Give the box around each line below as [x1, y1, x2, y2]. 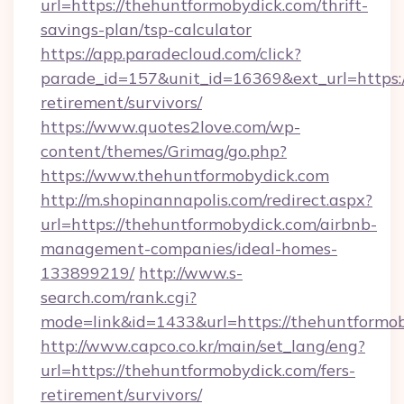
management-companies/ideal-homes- [41, 238, 337, 259]
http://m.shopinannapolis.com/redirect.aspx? [41, 189, 372, 210]
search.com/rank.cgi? [41, 287, 197, 308]
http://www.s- [139, 262, 243, 283]
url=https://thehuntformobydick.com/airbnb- [41, 214, 377, 234]
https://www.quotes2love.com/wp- [41, 116, 300, 137]
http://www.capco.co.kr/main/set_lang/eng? [41, 335, 365, 356]
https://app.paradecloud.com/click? [41, 43, 301, 64]
